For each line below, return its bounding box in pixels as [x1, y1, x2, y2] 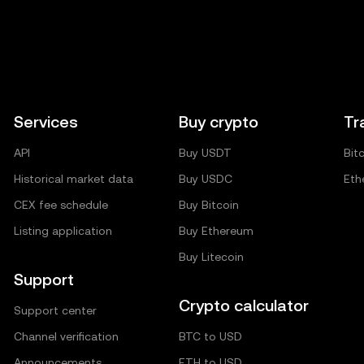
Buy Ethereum [178, 224, 253, 237]
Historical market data [14, 172, 134, 185]
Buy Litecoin [178, 250, 244, 263]
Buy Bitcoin [178, 198, 239, 211]
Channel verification [14, 330, 119, 343]
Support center [14, 304, 97, 317]
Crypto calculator [178, 296, 309, 315]
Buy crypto [178, 112, 258, 132]
